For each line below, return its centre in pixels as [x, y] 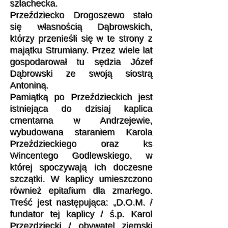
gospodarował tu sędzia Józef [81, 62]
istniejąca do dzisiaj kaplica [81, 109]
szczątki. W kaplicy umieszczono [81, 179]
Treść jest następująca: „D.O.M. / [81, 203]
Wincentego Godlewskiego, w [81, 156]
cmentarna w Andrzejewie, [81, 121]
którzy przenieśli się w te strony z [81, 39]
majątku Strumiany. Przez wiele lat [81, 50]
